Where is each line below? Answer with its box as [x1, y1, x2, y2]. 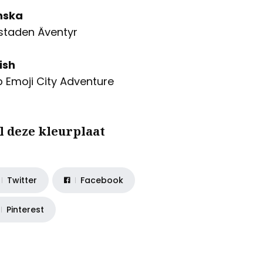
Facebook [80, 174, 123, 186]
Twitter [6, 174, 37, 186]
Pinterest [6, 203, 44, 215]
